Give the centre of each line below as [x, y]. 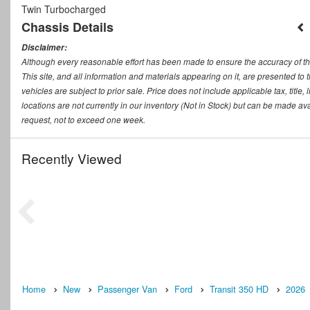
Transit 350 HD [239, 289]
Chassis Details [67, 27]
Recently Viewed [72, 158]
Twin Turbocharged [64, 9]
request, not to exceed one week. [83, 120]
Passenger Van [127, 289]
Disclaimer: [44, 48]
